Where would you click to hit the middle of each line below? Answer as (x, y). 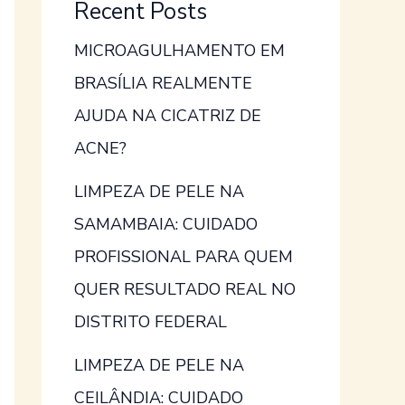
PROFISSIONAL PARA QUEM (184, 257)
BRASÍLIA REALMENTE (163, 84)
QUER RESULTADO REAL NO (185, 290)
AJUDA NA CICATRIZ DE (168, 116)
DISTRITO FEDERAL (151, 322)
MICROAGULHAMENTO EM (179, 51)
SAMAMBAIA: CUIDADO (166, 225)
